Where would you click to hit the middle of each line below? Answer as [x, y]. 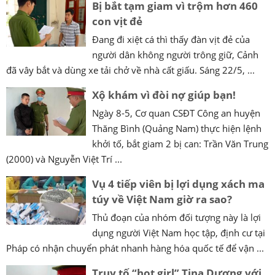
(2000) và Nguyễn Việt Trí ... [64, 159]
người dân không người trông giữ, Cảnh [175, 54]
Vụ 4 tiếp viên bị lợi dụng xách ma [178, 184]
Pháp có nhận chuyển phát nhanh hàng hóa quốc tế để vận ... [135, 248]
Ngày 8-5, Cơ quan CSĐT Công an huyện [176, 113]
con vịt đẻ [117, 21]
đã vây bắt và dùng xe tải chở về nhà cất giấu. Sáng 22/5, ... [130, 70]
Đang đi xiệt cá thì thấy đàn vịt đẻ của [171, 39]
